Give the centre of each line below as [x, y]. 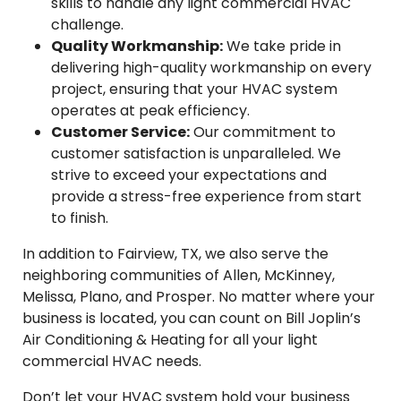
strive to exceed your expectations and [189, 175]
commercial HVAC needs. [112, 361]
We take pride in [282, 46]
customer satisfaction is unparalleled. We [196, 154]
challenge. [87, 25]
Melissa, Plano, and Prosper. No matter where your [199, 297]
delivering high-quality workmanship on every [211, 68]
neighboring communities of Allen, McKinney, [179, 275]
